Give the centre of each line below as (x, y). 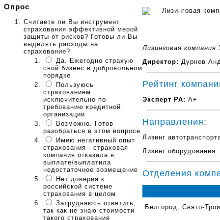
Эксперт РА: (164, 99)
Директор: (161, 61)
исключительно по (75, 100)
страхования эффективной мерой (81, 29)
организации (64, 114)
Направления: (175, 122)
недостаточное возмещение (91, 170)
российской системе (78, 187)
